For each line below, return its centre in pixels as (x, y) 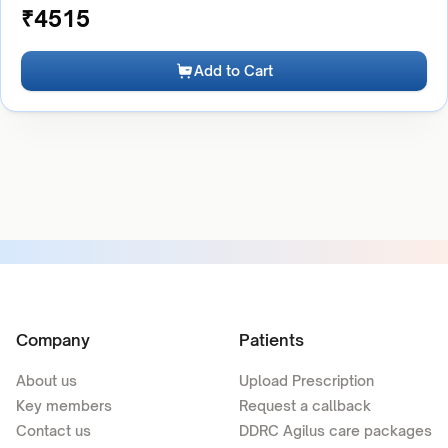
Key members (64, 405)
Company (53, 340)
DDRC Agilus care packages (335, 430)
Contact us (53, 430)
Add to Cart (233, 70)
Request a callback (305, 405)
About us (46, 380)
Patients (271, 340)
